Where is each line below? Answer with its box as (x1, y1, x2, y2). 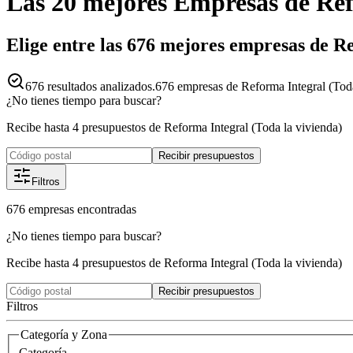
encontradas (77, 202, 136, 216)
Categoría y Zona (20, 327, 107, 341)
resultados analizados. (44, 79, 155, 93)
